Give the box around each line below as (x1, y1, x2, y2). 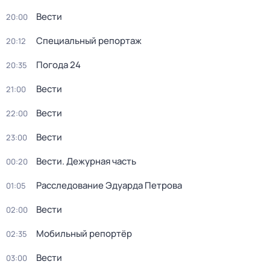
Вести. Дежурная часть (36, 155, 136, 168)
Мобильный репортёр (36, 227, 132, 240)
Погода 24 (36, 58, 81, 71)
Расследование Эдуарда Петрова (36, 179, 182, 192)
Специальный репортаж (36, 34, 142, 47)
